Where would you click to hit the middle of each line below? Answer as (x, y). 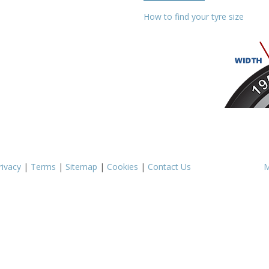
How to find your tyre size (194, 16)
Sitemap (81, 166)
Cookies (122, 166)
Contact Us (169, 166)
